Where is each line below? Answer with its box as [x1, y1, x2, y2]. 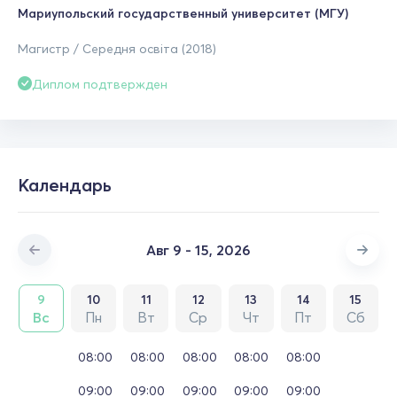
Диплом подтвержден [32, 75, 167, 92]
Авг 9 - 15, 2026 [146, 241, 251, 259]
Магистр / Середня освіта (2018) [18, 40, 216, 57]
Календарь [18, 174, 112, 196]
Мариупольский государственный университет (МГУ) [18, 4, 348, 21]
